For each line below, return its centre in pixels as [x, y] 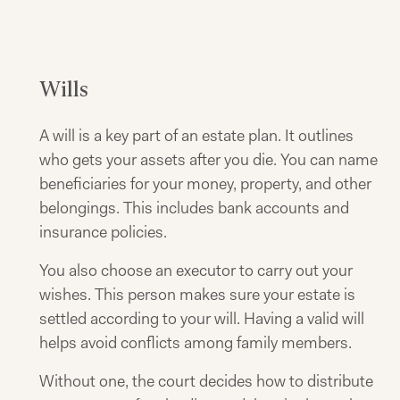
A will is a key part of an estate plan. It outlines [196, 136]
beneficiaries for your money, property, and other [205, 184]
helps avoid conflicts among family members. [196, 343]
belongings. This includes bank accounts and [194, 208]
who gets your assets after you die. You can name [208, 160]
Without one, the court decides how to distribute [206, 381]
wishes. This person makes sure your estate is [197, 295]
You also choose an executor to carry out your [196, 271]
